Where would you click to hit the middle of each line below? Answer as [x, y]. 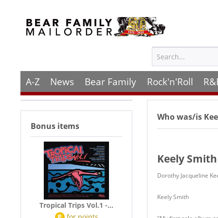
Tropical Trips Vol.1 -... [76, 205]
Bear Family [110, 82]
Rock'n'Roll [170, 82]
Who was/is [181, 117]
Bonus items [55, 126]
